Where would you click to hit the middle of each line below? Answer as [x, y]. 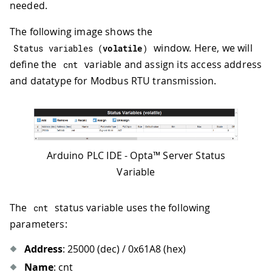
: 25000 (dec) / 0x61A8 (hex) [124, 249]
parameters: [39, 224]
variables [70, 48]
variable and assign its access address [172, 64]
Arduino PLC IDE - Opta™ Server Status [136, 155]
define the [35, 64]
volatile [123, 48]
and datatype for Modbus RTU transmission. [113, 80]
